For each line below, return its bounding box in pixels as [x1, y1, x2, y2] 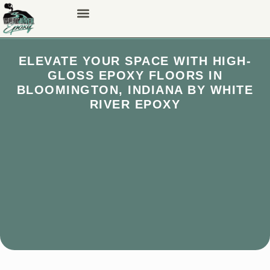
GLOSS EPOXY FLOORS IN [47, 68, 223, 82]
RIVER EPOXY [89, 97, 181, 111]
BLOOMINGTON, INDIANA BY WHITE [16, 83, 254, 96]
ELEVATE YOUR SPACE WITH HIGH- [18, 54, 252, 67]
